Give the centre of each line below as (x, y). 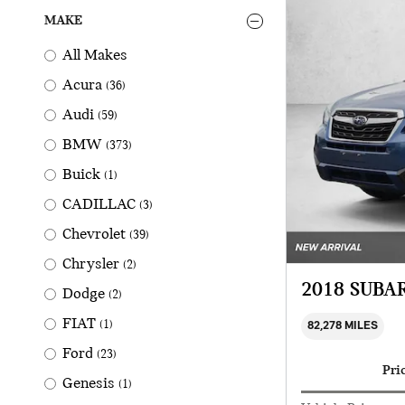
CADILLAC (99, 205)
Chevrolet (94, 235)
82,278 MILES (342, 326)
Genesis (89, 384)
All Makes (95, 56)
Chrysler (91, 265)
